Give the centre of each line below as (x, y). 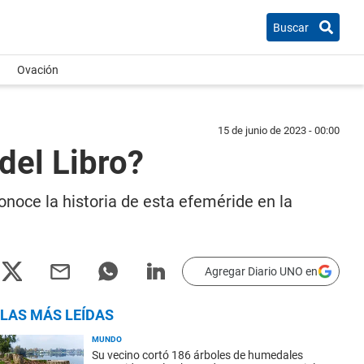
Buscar (291, 27)
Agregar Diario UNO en (261, 271)
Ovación (38, 70)
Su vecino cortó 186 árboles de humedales (197, 355)
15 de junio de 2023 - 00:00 (279, 130)
